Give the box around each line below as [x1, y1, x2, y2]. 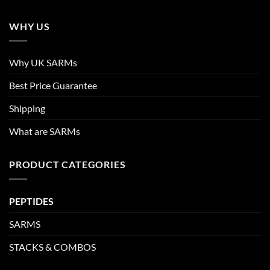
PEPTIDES [9, 195, 54, 207]
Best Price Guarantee [9, 80, 97, 92]
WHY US [9, 20, 50, 32]
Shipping [9, 102, 45, 115]
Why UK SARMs [9, 57, 77, 69]
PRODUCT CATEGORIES [9, 159, 126, 171]
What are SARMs [9, 125, 80, 137]
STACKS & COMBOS [9, 240, 96, 253]
